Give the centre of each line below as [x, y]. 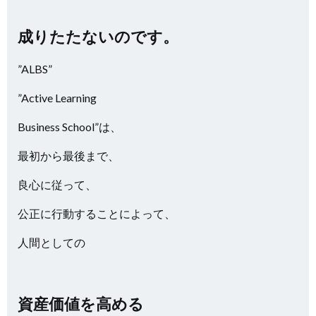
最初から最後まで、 [68, 156]
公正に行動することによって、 [97, 213]
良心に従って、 [57, 184]
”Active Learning [58, 98]
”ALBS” [35, 69]
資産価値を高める [81, 304]
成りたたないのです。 [98, 36]
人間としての [51, 242]
